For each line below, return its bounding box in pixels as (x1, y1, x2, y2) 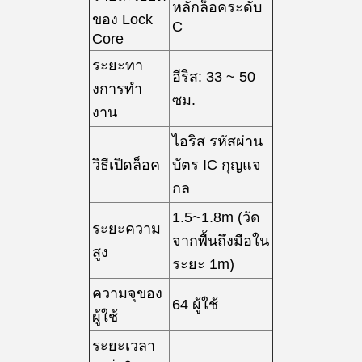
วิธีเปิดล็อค (92, 157, 160, 173)
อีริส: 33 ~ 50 (172, 69, 255, 85)
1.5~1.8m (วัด (172, 209, 260, 225)
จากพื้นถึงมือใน (172, 233, 269, 249)
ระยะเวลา (92, 338, 155, 354)
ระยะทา (92, 57, 143, 74)
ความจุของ (92, 285, 162, 301)
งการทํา (92, 81, 142, 97)
